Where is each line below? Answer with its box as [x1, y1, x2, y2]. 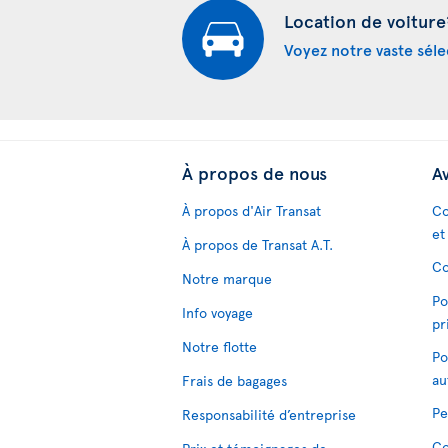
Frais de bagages [182, 370, 287, 390]
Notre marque [182, 268, 272, 288]
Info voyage [182, 302, 253, 322]
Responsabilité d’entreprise [182, 404, 356, 424]
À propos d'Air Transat [182, 200, 321, 220]
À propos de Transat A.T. [182, 234, 333, 254]
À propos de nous [182, 159, 327, 185]
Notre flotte [182, 336, 257, 356]
